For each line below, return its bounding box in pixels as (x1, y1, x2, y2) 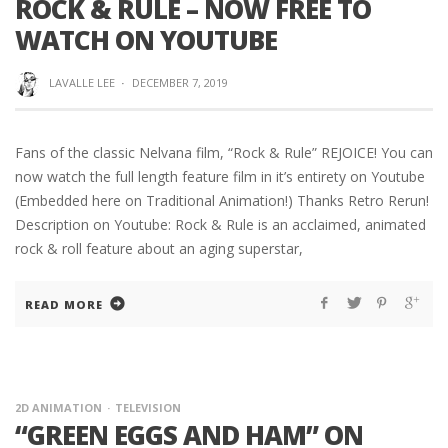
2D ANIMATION (15, 400, 102, 416)
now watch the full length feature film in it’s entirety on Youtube (15, 167, 425, 187)
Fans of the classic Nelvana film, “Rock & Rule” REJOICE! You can (15, 143, 433, 163)
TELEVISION (115, 400, 181, 416)
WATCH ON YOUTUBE (15, 22, 277, 59)
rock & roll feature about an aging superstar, (15, 239, 303, 259)
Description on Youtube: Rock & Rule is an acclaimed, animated (15, 215, 426, 235)
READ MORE (25, 297, 103, 313)
